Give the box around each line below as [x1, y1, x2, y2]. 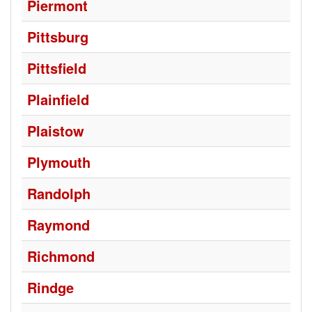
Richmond [27, 246, 95, 266]
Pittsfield [27, 58, 86, 78]
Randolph [27, 183, 91, 203]
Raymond [27, 214, 90, 235]
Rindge [27, 277, 74, 297]
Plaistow [27, 120, 84, 141]
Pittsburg [27, 26, 88, 47]
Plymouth [27, 152, 91, 172]
